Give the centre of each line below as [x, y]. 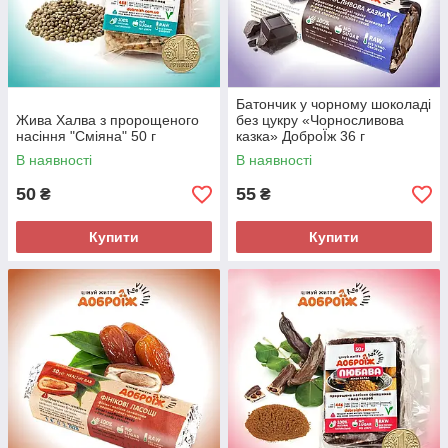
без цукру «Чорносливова [320, 120]
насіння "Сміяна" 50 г [86, 136]
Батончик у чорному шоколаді [333, 104]
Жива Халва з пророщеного [107, 120]
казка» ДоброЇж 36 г [300, 136]
